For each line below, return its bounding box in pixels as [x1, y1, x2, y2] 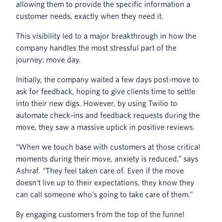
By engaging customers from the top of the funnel [16, 210, 184, 219]
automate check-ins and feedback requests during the [16, 111, 200, 119]
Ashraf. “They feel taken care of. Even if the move [16, 166, 184, 175]
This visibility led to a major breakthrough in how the [16, 32, 196, 40]
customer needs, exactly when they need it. [16, 12, 164, 20]
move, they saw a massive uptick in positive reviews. [16, 123, 195, 131]
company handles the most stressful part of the [16, 44, 176, 52]
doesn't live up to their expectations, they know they [16, 178, 194, 187]
